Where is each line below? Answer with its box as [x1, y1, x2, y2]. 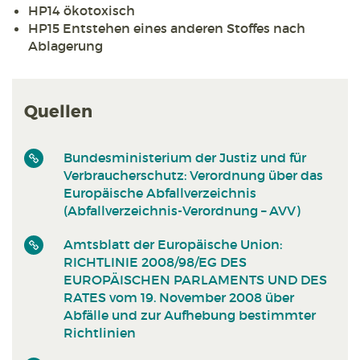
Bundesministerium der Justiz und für [63, 149, 306, 166]
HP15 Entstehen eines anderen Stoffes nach [28, 20, 305, 37]
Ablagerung [28, 38, 103, 55]
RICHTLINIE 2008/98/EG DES [63, 253, 247, 270]
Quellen [24, 101, 92, 124]
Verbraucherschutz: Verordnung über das [63, 166, 323, 183]
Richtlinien [63, 324, 136, 341]
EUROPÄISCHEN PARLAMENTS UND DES [63, 271, 327, 288]
